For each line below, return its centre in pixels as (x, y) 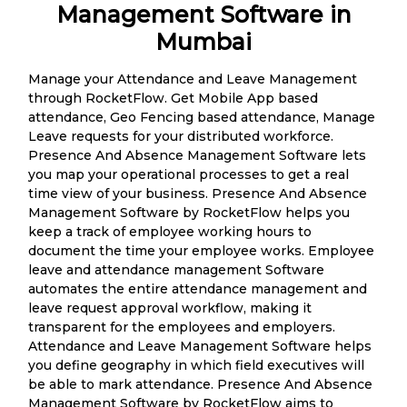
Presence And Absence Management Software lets (197, 155)
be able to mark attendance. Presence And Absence (200, 384)
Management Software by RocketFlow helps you (189, 212)
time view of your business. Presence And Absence (198, 193)
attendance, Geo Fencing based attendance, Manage (202, 117)
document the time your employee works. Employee (201, 250)
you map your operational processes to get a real (189, 174)
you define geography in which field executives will (196, 365)
